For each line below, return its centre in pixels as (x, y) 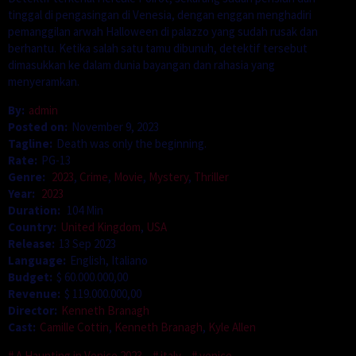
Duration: (35, 210)
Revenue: (34, 293)
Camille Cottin (74, 327)
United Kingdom (101, 226)
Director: (33, 310)
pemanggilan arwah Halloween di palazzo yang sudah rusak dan (163, 31)
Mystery (168, 176)
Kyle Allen (232, 327)
